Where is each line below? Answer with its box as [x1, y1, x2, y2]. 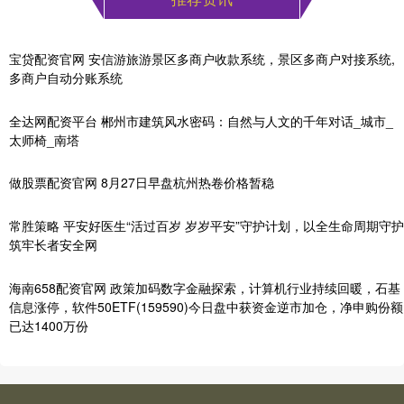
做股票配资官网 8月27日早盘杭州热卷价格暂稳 [9, 173, 274, 192]
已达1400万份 [9, 317, 88, 335]
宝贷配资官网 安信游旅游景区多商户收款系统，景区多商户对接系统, [9, 49, 395, 68]
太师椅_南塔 [9, 130, 79, 149]
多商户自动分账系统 [9, 68, 123, 87]
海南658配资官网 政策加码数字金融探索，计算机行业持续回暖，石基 [9, 279, 400, 298]
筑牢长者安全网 [9, 235, 97, 254]
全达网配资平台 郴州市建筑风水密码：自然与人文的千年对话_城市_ [9, 111, 393, 130]
